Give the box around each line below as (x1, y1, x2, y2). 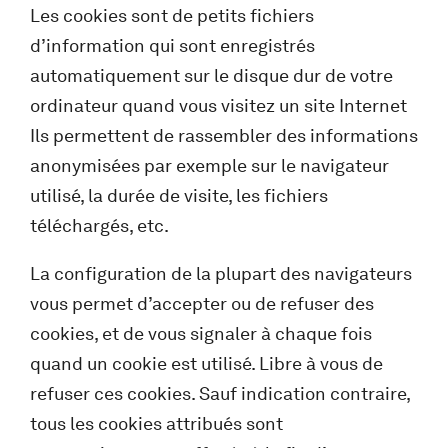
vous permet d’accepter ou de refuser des (30, 292, 374, 315)
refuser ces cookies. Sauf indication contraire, (30, 382, 410, 405)
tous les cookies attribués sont (30, 412, 283, 435)
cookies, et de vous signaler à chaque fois (30, 322, 372, 345)
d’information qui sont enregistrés (30, 34, 315, 57)
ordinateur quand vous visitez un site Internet (30, 94, 407, 117)
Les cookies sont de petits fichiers (30, 4, 314, 27)
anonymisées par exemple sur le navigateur (30, 154, 389, 177)
